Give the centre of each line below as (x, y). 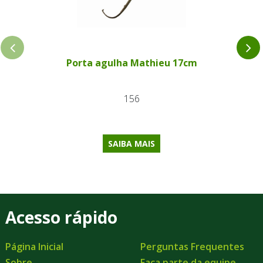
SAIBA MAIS (131, 143)
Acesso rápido (61, 217)
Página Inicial (34, 247)
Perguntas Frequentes (192, 247)
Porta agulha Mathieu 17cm (131, 63)
